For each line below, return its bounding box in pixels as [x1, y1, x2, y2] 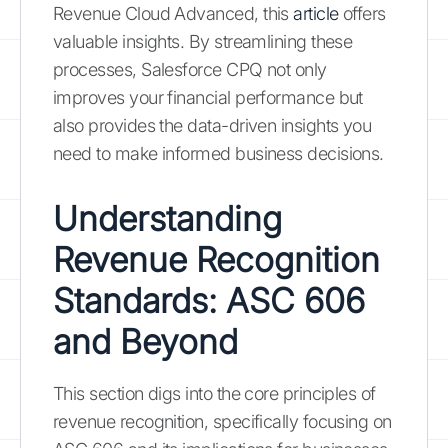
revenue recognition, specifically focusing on [53, 410, 392, 432]
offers [338, 2, 386, 24]
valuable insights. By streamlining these [53, 30, 353, 52]
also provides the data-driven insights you [53, 114, 372, 136]
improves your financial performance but [53, 86, 363, 108]
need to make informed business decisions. [53, 142, 384, 164]
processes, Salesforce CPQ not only [53, 58, 327, 80]
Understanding [53, 197, 282, 239]
